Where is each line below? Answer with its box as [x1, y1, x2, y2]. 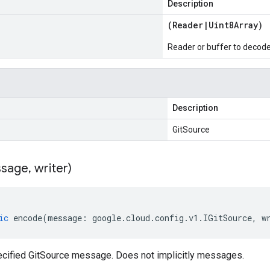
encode [13, 212, 42, 224]
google [92, 212, 121, 224]
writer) [31, 161, 72, 176]
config [155, 212, 184, 224]
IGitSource [203, 212, 252, 224]
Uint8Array [209, 19, 258, 31]
